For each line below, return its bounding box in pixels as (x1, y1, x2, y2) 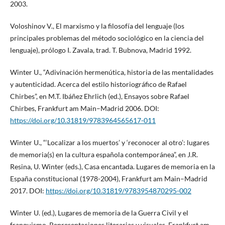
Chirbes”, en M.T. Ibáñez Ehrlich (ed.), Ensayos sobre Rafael (10, 91, 189, 100)
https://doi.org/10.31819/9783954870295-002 (45, 186, 191, 195)
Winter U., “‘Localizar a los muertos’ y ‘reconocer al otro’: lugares (10, 138, 209, 147)
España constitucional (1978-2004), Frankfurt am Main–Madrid (10, 174, 207, 183)
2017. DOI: (10, 186, 46, 195)
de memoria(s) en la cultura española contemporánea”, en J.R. (10, 150, 198, 159)
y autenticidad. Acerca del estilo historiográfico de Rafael (10, 79, 187, 88)
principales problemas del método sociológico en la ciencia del (10, 33, 204, 42)
